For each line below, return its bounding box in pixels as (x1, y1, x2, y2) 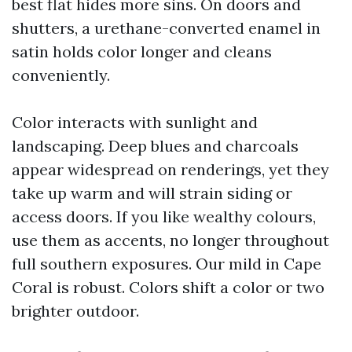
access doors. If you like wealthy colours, (12, 207, 316, 226)
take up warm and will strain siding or (12, 183, 292, 203)
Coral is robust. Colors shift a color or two (12, 277, 324, 297)
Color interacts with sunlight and (12, 112, 258, 132)
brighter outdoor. (12, 301, 139, 321)
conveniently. (12, 65, 110, 85)
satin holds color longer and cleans (12, 42, 272, 61)
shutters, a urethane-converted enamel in (12, 18, 321, 38)
